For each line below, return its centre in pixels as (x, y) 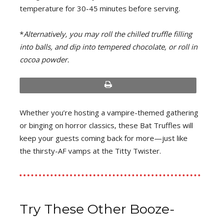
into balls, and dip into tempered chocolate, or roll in (109, 47)
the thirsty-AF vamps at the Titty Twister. (90, 151)
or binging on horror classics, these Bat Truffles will (106, 125)
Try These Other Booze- (97, 209)
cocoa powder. (44, 60)
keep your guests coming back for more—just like (104, 138)
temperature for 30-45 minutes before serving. (100, 9)
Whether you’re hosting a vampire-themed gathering (109, 113)
